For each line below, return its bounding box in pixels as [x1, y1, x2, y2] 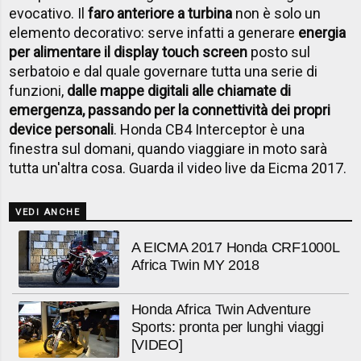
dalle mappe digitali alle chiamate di [67, 82, 292, 99]
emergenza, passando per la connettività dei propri [9, 102, 331, 118]
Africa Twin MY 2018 [131, 256, 259, 273]
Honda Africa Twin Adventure [131, 301, 311, 317]
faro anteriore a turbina [88, 5, 233, 22]
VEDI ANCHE [15, 207, 81, 218]
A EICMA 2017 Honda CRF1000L [131, 239, 339, 255]
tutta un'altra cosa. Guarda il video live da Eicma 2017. [9, 160, 347, 176]
